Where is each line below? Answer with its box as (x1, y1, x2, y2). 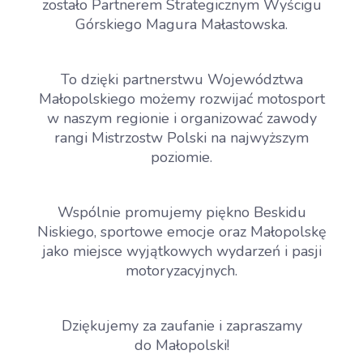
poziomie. (151, 147, 212, 168)
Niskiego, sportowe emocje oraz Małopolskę (36, 222, 327, 242)
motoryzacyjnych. (126, 261, 237, 281)
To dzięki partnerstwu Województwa (60, 70, 303, 90)
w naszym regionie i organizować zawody (46, 109, 317, 129)
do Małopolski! (134, 335, 229, 356)
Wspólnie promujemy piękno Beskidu (57, 203, 306, 223)
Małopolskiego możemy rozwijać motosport (38, 89, 325, 109)
